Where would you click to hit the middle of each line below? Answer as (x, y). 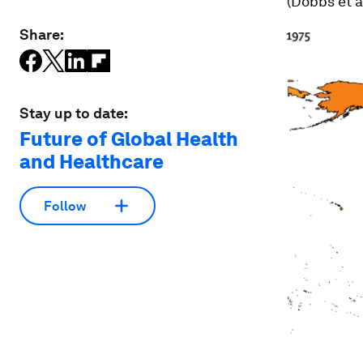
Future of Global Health (129, 139)
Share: (42, 34)
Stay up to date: (74, 113)
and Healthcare (92, 162)
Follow (65, 206)
